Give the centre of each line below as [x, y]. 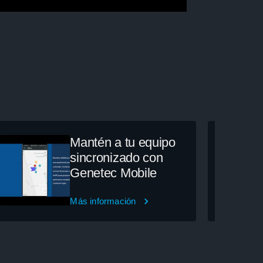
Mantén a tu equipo [123, 142]
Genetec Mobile [113, 173]
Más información [103, 201]
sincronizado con [117, 157]
